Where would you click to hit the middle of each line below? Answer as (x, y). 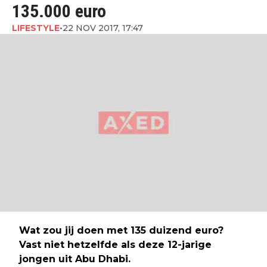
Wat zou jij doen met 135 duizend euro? (121, 231)
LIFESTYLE (36, 28)
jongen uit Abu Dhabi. (75, 259)
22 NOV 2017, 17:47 (103, 28)
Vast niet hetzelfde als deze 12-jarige (115, 245)
